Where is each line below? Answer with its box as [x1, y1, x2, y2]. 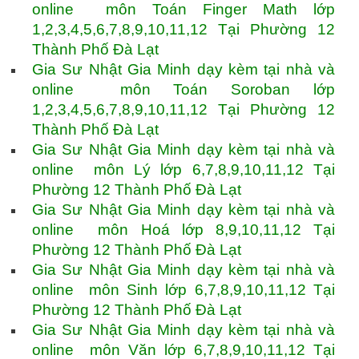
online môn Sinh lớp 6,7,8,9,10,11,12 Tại [32, 281, 335, 299]
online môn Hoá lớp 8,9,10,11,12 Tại [32, 221, 335, 239]
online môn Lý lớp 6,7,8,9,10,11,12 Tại [32, 161, 335, 179]
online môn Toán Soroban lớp [32, 81, 335, 99]
